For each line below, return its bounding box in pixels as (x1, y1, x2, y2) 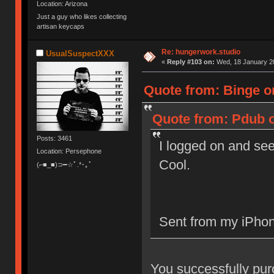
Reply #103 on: (166, 58, 215, 66)
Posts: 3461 (37, 135, 73, 143)
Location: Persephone (37, 147, 102, 155)
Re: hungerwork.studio (161, 48, 240, 57)
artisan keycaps (37, 22, 85, 30)
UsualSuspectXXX (45, 48, 114, 58)
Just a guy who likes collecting (37, 12, 127, 20)
